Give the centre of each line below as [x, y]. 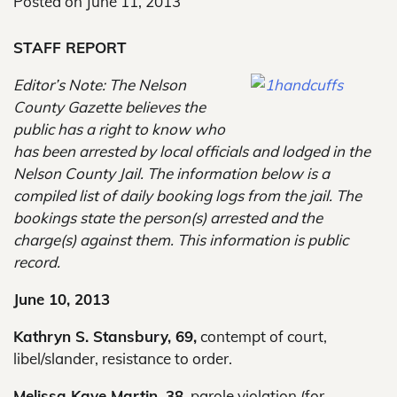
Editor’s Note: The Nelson [100, 85]
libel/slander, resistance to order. [123, 358]
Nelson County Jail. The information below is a [171, 173]
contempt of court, [262, 336]
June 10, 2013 [62, 299]
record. [37, 262]
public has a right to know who [119, 129]
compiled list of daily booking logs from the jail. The [187, 195]
